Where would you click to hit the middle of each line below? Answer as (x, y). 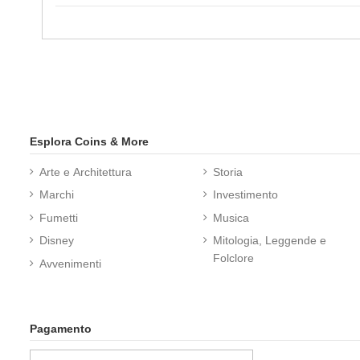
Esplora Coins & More (89, 141)
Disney (57, 241)
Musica (231, 217)
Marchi (57, 195)
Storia (228, 172)
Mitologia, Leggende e (270, 241)
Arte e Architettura (86, 172)
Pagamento (61, 328)
